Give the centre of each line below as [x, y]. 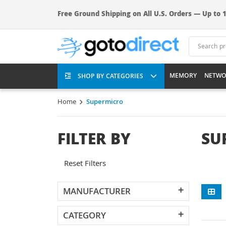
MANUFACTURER [97, 192]
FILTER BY [94, 141]
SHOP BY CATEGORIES [111, 77]
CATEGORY [84, 217]
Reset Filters [85, 164]
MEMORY [183, 76]
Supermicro [105, 102]
